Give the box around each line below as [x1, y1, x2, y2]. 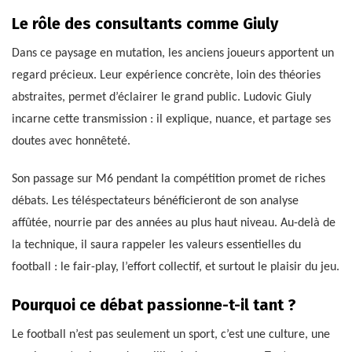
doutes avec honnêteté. [12, 134, 130, 148]
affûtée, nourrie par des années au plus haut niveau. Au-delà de [12, 216, 335, 229]
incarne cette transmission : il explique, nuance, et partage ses [12, 112, 331, 126]
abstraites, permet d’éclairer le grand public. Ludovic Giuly [12, 90, 311, 104]
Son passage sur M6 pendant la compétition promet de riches [12, 172, 325, 185]
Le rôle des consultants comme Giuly [12, 13, 278, 33]
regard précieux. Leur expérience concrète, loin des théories [12, 68, 321, 82]
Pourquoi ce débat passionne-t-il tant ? [12, 295, 296, 314]
